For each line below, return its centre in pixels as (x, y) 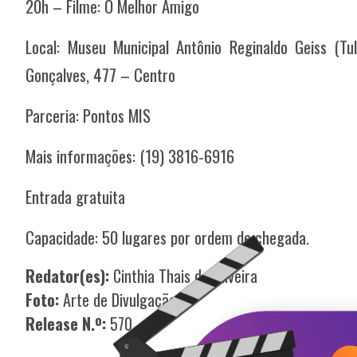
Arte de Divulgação (120, 299)
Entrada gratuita (76, 196)
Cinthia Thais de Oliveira (184, 275)
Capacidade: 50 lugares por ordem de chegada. (168, 237)
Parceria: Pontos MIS (88, 115)
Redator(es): (68, 275)
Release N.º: (66, 323)
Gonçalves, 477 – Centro (101, 74)
